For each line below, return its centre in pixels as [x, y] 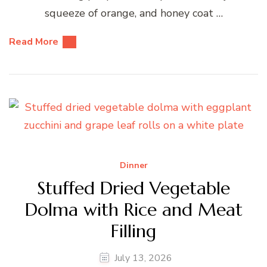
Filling [133, 231]
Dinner [133, 165]
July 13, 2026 [143, 258]
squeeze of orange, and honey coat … [133, 13]
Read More [34, 42]
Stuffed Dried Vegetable [133, 188]
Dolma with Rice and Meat [133, 210]
